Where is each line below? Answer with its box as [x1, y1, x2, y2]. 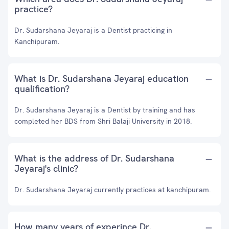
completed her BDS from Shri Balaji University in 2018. [14, 117, 192, 126]
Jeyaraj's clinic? [14, 163, 78, 174]
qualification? [14, 83, 70, 95]
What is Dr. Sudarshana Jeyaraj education [14, 73, 189, 84]
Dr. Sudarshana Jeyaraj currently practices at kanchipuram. [14, 185, 211, 194]
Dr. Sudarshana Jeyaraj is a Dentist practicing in [14, 26, 172, 35]
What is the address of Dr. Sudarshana [14, 152, 174, 164]
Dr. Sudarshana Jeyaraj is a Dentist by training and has [14, 105, 195, 114]
